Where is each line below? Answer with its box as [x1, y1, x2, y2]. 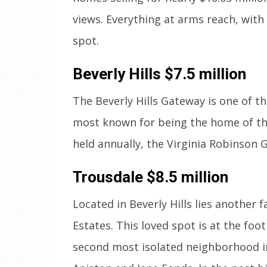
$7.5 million [164, 64, 246, 83]
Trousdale [73, 167, 147, 186]
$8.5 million [147, 167, 228, 186]
